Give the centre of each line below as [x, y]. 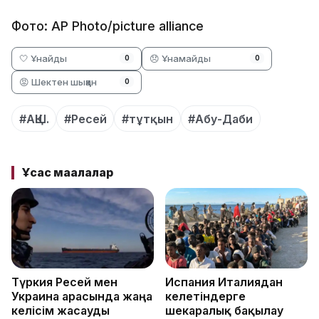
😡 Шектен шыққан [58, 82]
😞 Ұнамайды [181, 58]
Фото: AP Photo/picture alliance [108, 26]
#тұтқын [147, 119]
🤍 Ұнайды [43, 58]
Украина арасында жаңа [82, 297]
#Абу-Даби [221, 119]
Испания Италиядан [224, 282]
